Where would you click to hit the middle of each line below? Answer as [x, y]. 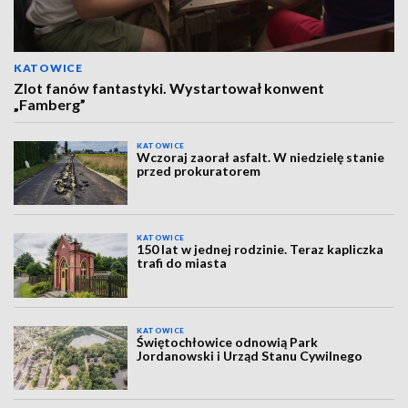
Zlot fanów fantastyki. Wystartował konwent [169, 88]
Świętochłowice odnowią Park [228, 342]
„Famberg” [50, 104]
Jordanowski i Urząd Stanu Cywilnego [250, 355]
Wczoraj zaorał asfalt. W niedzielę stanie [261, 157]
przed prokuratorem [199, 171]
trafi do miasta [182, 263]
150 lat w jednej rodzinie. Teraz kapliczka [260, 250]
